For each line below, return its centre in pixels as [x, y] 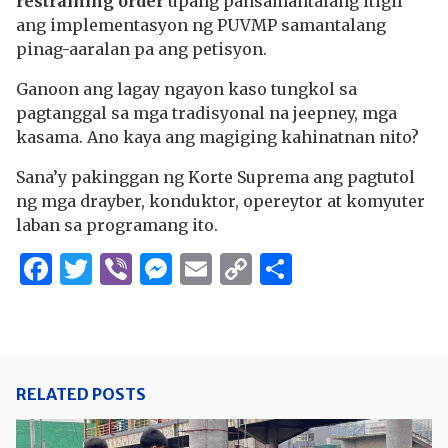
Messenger [257, 269]
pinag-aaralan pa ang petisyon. [141, 49]
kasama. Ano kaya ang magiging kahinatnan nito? [217, 137]
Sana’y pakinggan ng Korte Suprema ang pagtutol [215, 177]
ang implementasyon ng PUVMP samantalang [201, 25]
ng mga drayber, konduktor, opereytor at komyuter [220, 201]
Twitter [150, 269]
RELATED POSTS [81, 394]
